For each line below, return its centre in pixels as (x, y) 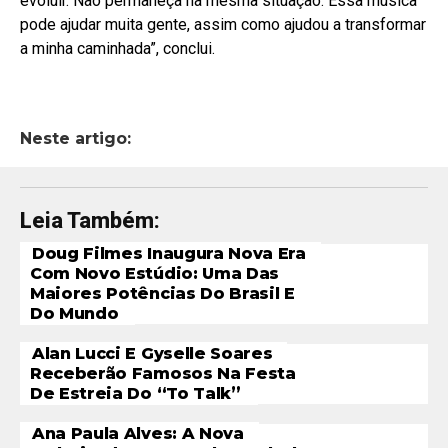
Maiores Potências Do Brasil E (162, 294)
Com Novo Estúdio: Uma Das (154, 274)
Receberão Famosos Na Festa (163, 374)
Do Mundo (74, 314)
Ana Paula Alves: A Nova (138, 434)
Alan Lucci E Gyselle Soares (152, 354)
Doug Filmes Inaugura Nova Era (169, 254)
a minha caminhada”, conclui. (117, 49)
